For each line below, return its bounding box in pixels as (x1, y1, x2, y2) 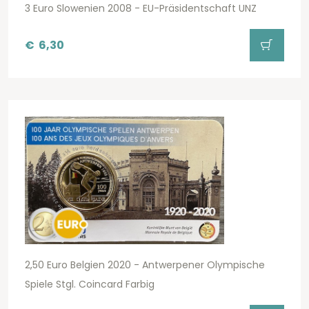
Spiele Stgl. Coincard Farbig (25, 277, 154, 292)
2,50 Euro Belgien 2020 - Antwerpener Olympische (25, 258, 265, 272)
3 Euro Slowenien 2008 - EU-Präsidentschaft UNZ (25, 1, 257, 16)
